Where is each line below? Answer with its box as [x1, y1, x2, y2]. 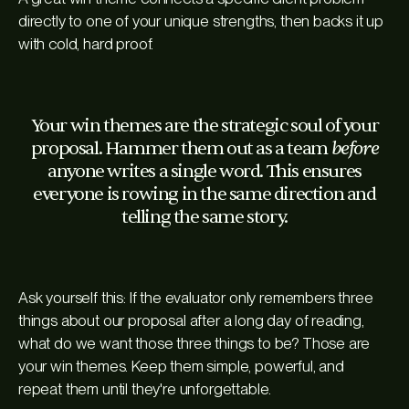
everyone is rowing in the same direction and [33, 182, 376, 205]
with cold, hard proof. [18, 34, 154, 53]
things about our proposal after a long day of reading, [18, 310, 364, 330]
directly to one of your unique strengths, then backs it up [18, 11, 384, 30]
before [330, 135, 379, 160]
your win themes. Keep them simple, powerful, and [18, 356, 344, 375]
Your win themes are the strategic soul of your [30, 113, 379, 137]
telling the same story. [121, 204, 288, 228]
